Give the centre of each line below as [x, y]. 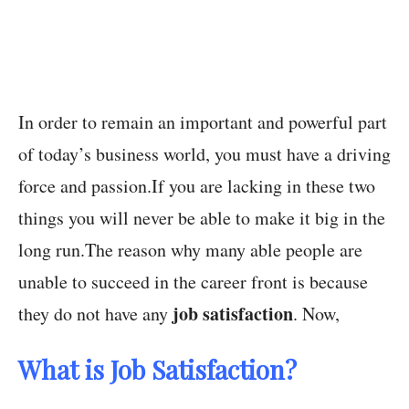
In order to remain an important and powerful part [203, 121]
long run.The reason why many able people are [190, 249]
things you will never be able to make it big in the [202, 217]
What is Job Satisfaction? [157, 369]
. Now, [316, 313]
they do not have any [95, 313]
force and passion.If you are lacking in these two [197, 185]
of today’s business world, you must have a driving [204, 153]
